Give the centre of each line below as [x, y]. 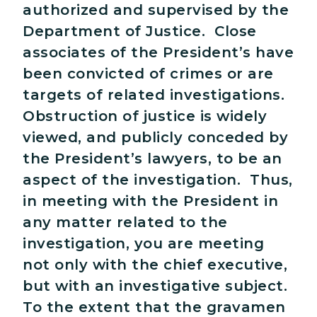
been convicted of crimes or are [148, 74]
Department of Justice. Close [140, 31]
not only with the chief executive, [155, 265]
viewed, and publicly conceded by [155, 138]
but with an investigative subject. [157, 286]
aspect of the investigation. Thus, [158, 180]
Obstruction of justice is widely [145, 116]
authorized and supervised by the [156, 10]
